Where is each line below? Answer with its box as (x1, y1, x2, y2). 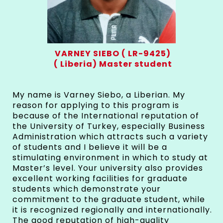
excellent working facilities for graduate (12, 173, 188, 185)
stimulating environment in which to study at (12, 152, 208, 164)
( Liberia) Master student (53, 58, 172, 70)
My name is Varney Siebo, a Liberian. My (12, 89, 185, 101)
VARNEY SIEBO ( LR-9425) (55, 48, 171, 60)
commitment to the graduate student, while (12, 194, 205, 206)
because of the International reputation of (12, 110, 199, 122)
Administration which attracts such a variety (12, 131, 208, 143)
